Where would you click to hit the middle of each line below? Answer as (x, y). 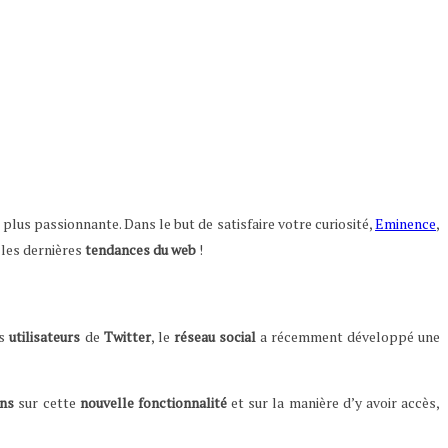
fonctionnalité (182, 403)
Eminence (406, 224)
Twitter (127, 337)
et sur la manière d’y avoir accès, (333, 403)
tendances (117, 250)
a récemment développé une (347, 337)
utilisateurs (45, 337)
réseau (194, 337)
